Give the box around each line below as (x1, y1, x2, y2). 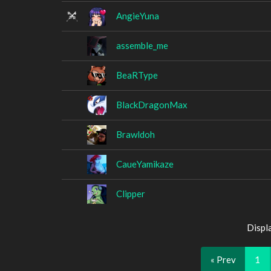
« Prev (210, 253, 236, 265)
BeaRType (116, 69, 158, 80)
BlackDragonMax (116, 99, 188, 110)
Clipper (116, 188, 145, 199)
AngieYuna (116, 10, 159, 21)
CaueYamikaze (116, 158, 174, 169)
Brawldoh (116, 128, 155, 140)
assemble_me (116, 39, 168, 51)
